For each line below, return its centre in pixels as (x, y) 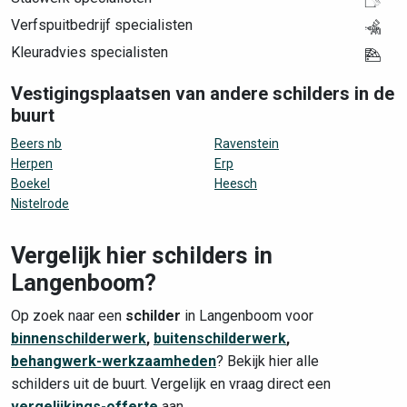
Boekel (30, 184)
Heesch (236, 184)
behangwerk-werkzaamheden (114, 361)
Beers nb (36, 144)
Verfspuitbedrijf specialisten (102, 25)
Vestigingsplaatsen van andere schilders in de (203, 94)
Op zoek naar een (68, 316)
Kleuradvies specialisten (89, 52)
